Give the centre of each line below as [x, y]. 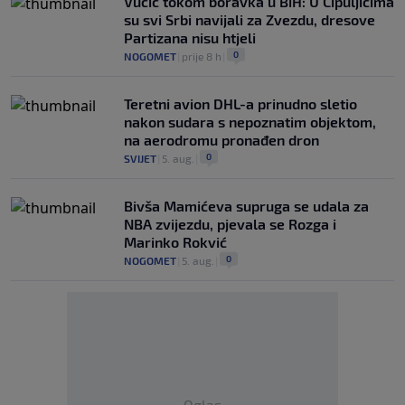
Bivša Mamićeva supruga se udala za [246, 206]
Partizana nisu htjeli [190, 38]
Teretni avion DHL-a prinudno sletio [240, 104]
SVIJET [140, 158]
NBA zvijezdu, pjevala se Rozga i [230, 224]
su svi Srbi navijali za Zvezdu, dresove [250, 19]
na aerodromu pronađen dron [221, 140]
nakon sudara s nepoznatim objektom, [250, 122]
